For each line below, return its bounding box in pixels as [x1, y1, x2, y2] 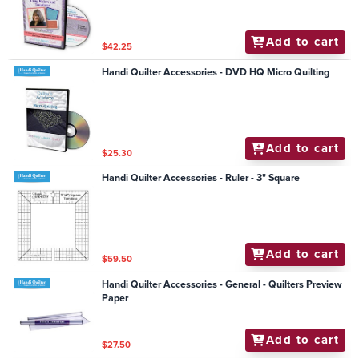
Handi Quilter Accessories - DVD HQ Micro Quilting [102, 65, 330, 80]
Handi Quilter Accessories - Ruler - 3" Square [268, 171, 301, 186]
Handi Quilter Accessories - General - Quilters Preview [102, 276, 343, 292]
